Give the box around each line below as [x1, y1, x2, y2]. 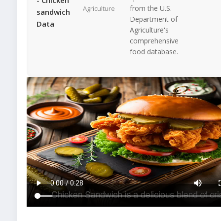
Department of [130, 14, 178, 24]
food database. [130, 46, 178, 56]
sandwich [37, 6, 70, 17]
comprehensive [130, 36, 179, 45]
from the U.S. [130, 3, 172, 13]
